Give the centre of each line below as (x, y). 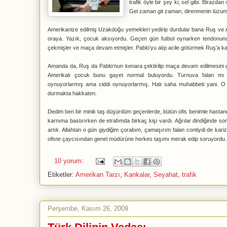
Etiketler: (62, 175)
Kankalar (137, 175)
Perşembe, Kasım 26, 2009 (88, 208)
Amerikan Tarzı (98, 175)
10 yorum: (70, 161)
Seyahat (166, 175)
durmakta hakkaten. (72, 93)
